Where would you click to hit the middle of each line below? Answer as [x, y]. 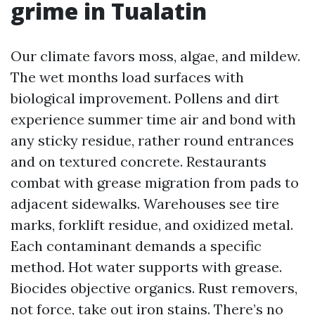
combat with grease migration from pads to [155, 182]
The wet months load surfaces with [127, 77]
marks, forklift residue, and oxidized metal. [152, 225]
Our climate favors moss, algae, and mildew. [155, 56]
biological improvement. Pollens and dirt [145, 98]
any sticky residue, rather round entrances [152, 140]
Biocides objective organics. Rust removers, [154, 288]
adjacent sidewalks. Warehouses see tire [145, 204]
